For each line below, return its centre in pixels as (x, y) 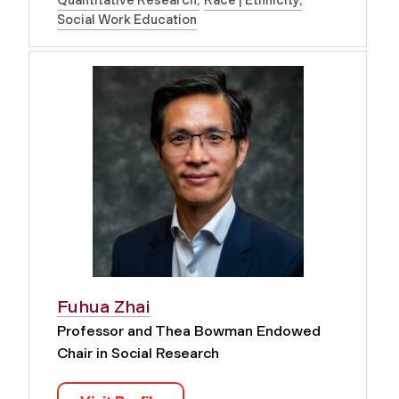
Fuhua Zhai (104, 306)
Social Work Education (127, 19)
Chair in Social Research (138, 353)
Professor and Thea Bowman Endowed (189, 330)
